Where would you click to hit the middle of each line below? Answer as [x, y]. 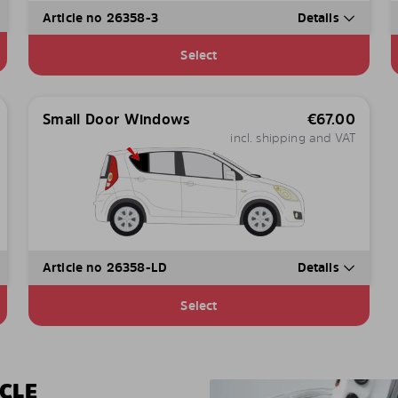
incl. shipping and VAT [293, 138]
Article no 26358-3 [100, 18]
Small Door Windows [116, 119]
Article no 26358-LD [105, 267]
